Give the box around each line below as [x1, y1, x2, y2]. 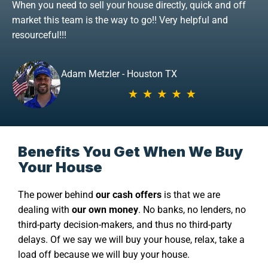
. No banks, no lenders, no [138, 204, 246, 216]
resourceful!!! [12, 29, 66, 41]
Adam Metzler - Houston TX [60, 68, 177, 80]
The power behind [18, 189, 96, 201]
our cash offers [96, 189, 162, 201]
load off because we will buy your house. [18, 249, 190, 261]
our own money [72, 204, 138, 216]
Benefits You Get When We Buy [18, 143, 243, 161]
